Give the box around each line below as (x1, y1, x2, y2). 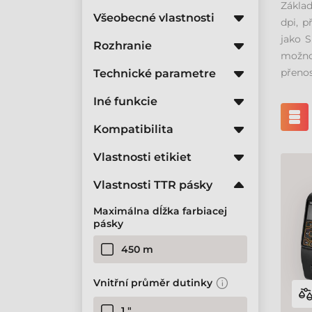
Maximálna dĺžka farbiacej (93, 205, 227, 217)
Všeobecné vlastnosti (93, 11, 214, 24)
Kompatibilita (93, 123, 173, 136)
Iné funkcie (93, 95, 157, 108)
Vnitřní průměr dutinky (93, 276, 212, 289)
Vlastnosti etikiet (93, 150, 192, 164)
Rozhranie (93, 39, 152, 52)
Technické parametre (93, 67, 216, 80)
